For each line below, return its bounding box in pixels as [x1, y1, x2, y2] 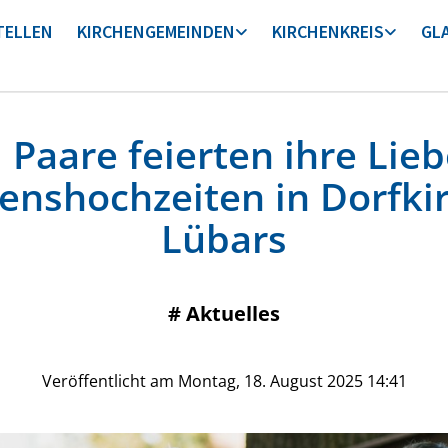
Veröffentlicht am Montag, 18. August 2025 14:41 [41, 369, 407, 392]
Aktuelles [186, 299, 280, 327]
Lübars [161, 211, 287, 264]
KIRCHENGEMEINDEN [76, 19, 235, 43]
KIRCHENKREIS [271, 19, 384, 43]
